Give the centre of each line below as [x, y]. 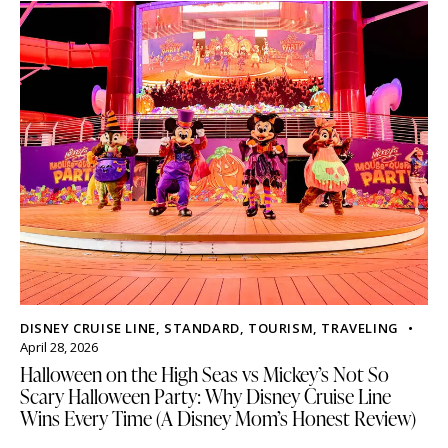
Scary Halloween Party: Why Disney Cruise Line [205, 396]
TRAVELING [360, 328]
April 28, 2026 [59, 347]
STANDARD [202, 328]
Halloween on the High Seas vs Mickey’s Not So [204, 374]
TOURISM [281, 328]
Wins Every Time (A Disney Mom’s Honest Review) [218, 418]
